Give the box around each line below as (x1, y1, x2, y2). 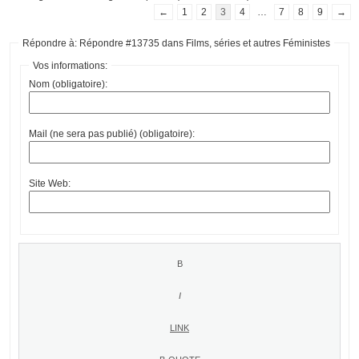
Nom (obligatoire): (29, 78, 107, 90)
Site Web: (29, 177, 71, 189)
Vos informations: (33, 59, 107, 71)
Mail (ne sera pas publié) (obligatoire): (29, 127, 195, 139)
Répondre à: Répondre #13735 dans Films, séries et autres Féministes (22, 37, 330, 49)
